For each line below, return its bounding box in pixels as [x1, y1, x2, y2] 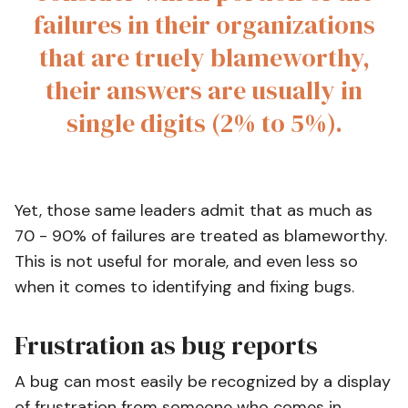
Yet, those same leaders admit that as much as [15, 199, 372, 221]
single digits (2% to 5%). [66, 106, 342, 140]
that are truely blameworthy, [38, 40, 370, 75]
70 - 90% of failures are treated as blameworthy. [15, 225, 387, 247]
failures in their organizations [33, 7, 375, 42]
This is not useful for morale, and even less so [15, 250, 358, 272]
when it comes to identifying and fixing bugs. [15, 276, 354, 298]
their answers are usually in [46, 73, 362, 107]
